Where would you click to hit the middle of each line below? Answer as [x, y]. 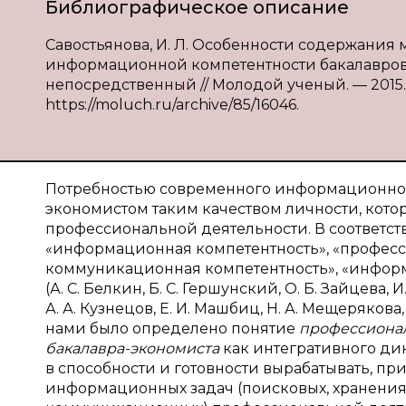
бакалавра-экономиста [132, 348]
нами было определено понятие [172, 329]
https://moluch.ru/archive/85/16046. [172, 105]
